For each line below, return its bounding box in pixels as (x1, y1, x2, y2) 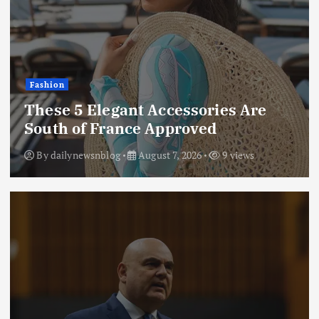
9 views (220, 147, 255, 162)
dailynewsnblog (50, 147, 120, 162)
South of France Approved (24, 118, 217, 139)
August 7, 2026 (135, 147, 202, 162)
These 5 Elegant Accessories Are (24, 100, 267, 120)
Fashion (29, 79, 65, 90)
